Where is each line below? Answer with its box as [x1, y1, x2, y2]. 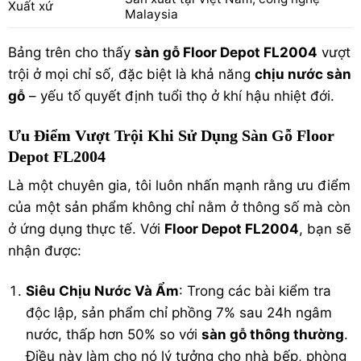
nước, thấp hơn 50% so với [26, 326, 202, 342]
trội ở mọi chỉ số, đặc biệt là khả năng [8, 66, 255, 83]
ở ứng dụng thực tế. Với [8, 221, 164, 238]
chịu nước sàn [255, 66, 351, 83]
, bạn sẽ [299, 221, 351, 238]
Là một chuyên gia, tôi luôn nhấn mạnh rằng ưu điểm [8, 177, 351, 194]
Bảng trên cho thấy [8, 44, 135, 61]
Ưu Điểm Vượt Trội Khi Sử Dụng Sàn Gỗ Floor [8, 127, 334, 145]
